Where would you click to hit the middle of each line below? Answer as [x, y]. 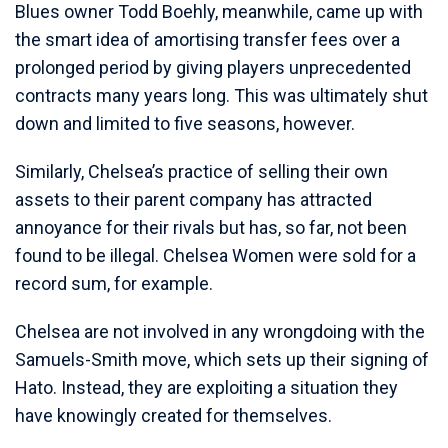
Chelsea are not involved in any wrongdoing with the [220, 331]
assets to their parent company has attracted [193, 199]
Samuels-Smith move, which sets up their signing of [222, 359]
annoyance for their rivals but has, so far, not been [211, 227]
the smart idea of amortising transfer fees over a [207, 39]
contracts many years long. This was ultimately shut [221, 95]
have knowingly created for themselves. [173, 415]
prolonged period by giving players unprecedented [213, 67]
